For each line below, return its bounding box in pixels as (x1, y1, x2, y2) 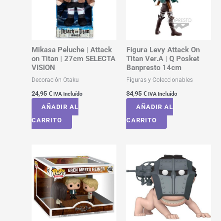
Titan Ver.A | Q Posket (126, 54, 199, 64)
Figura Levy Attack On (126, 45, 200, 55)
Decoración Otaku (31, 75, 79, 83)
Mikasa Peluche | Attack (31, 45, 112, 55)
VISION (31, 63, 55, 73)
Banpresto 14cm (126, 63, 182, 73)
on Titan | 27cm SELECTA (31, 54, 115, 64)
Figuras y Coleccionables (126, 75, 193, 83)
